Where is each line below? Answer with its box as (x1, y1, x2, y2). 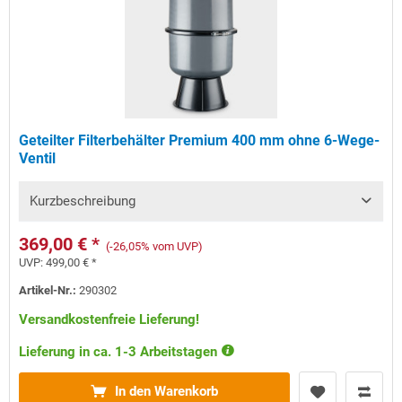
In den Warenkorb (115, 383, 219, 400)
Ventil (19, 150, 57, 168)
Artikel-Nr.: (19, 284, 80, 298)
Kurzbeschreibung (30, 193, 136, 210)
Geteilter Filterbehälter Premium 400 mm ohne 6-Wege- (19, 132, 380, 150)
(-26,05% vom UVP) (106, 240, 204, 254)
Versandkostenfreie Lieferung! (19, 311, 200, 328)
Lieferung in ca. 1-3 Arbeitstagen (19, 344, 222, 361)
